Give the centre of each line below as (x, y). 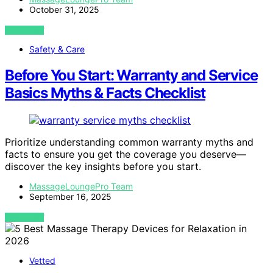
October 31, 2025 (64, 9)
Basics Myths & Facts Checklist (105, 93)
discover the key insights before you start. (103, 166)
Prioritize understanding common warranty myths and (129, 142)
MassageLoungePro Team (81, 186)
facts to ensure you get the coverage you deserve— (126, 154)
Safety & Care (57, 49)
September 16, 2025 (70, 196)
